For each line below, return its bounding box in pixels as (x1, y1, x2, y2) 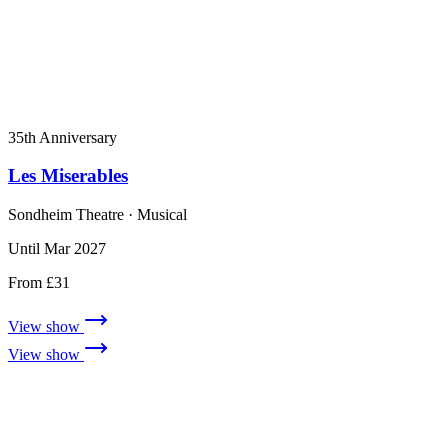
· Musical (124, 206, 187, 223)
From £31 (8, 274, 70, 291)
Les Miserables (8, 165, 128, 187)
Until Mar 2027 (8, 240, 106, 257)
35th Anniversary (8, 128, 117, 146)
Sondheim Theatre (8, 206, 124, 223)
